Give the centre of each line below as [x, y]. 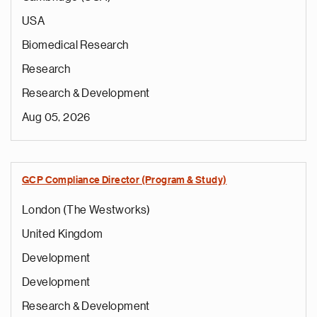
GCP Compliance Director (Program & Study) [125, 180]
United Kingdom [63, 234]
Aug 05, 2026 [56, 117]
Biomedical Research [75, 45]
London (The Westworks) [86, 210]
